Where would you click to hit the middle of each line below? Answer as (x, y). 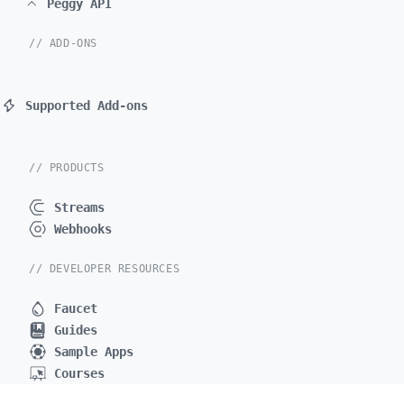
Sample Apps (94, 352)
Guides (76, 330)
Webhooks (83, 229)
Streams (79, 207)
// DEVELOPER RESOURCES (105, 269)
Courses (79, 373)
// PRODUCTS (67, 168)
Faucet (76, 308)
